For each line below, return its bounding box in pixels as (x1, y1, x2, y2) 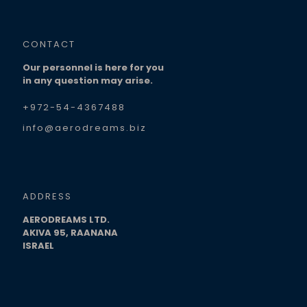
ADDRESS (23, 190, 72, 203)
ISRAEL (23, 239, 54, 252)
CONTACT (23, 38, 75, 51)
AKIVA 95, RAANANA (23, 226, 118, 239)
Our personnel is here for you (23, 61, 164, 74)
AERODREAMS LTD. (23, 213, 110, 226)
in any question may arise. (23, 74, 153, 87)
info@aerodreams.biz (23, 121, 147, 134)
